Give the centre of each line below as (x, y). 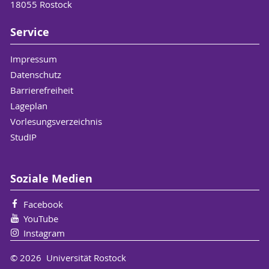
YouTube (41, 219)
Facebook (43, 204)
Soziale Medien (51, 178)
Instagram (44, 233)
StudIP (23, 137)
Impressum (33, 59)
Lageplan (29, 105)
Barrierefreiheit (41, 90)
